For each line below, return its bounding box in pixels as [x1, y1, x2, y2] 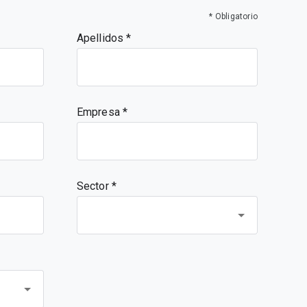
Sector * [77, 180, 116, 193]
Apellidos [77, 32, 126, 45]
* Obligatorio [209, 12, 258, 21]
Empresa [77, 106, 123, 119]
